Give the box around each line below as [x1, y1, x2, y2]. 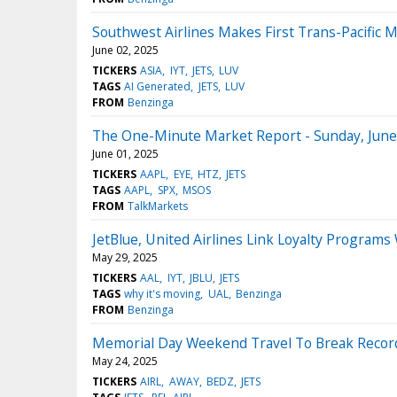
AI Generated [124, 79, 191, 95]
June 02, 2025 [92, 43, 159, 58]
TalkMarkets [128, 198, 189, 214]
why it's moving [124, 286, 201, 302]
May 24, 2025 [92, 354, 158, 370]
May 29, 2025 [92, 250, 158, 266]
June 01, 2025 [92, 146, 159, 162]
